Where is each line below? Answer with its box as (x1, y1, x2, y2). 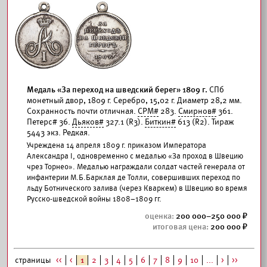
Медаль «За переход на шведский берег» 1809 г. (27, 85, 207, 95)
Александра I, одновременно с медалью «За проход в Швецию (27, 151, 243, 161)
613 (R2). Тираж (176, 117, 234, 127)
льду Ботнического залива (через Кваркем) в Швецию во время (27, 184, 247, 193)
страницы (15, 255, 52, 265)
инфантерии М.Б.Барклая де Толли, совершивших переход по (27, 173, 240, 182)
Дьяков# (72, 117, 104, 127)
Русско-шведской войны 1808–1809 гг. (27, 194, 162, 204)
